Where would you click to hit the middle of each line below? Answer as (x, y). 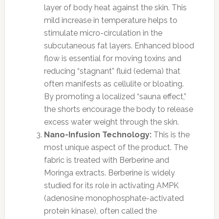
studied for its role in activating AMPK (111, 185)
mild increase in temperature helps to (110, 20)
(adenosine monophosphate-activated (114, 198)
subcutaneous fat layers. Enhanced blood (119, 45)
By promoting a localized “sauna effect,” (115, 96)
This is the (170, 134)
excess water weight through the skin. (111, 122)
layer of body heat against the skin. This (115, 7)
